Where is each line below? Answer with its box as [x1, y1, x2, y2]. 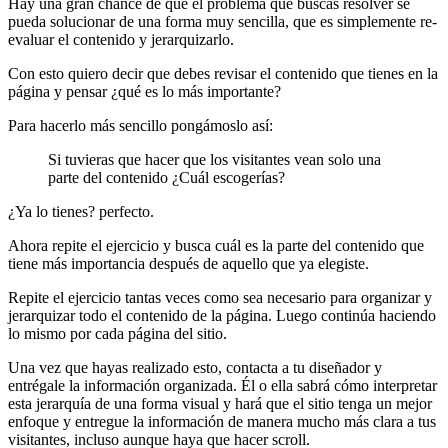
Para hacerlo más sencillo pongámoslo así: [8, 116, 273, 134]
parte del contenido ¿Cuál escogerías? [48, 168, 285, 186]
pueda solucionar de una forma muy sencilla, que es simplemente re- [8, 12, 437, 30]
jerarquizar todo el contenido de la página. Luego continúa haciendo [8, 306, 436, 324]
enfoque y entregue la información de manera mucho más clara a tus [8, 412, 436, 430]
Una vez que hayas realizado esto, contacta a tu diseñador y [8, 358, 382, 376]
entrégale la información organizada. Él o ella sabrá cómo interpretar [8, 376, 437, 394]
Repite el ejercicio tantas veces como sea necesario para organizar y [8, 288, 432, 306]
